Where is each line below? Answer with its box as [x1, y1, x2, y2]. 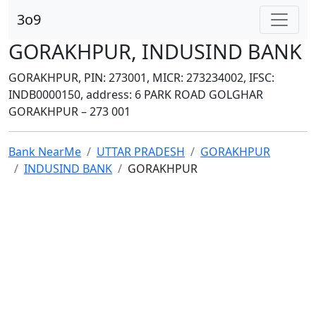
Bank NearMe [8, 144, 81, 159]
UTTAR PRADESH [97, 144, 185, 159]
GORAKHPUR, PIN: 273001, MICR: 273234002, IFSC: [8, 70, 274, 85]
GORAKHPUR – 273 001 [8, 104, 130, 119]
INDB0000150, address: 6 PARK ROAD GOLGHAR [8, 87, 263, 102]
